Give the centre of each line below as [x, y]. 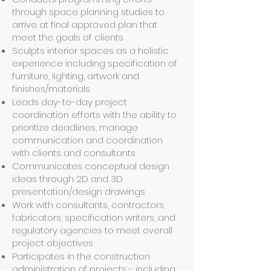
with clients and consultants [74, 153]
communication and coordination [87, 140]
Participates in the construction [81, 256]
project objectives [53, 243]
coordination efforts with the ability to [94, 115]
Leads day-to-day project [70, 102]
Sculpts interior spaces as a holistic [90, 51]
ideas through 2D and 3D [67, 179]
